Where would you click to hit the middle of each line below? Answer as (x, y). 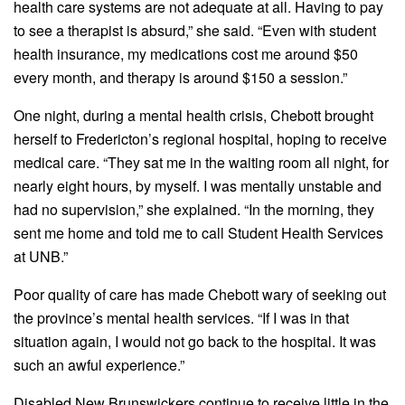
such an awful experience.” (99, 365)
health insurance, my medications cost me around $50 (186, 54)
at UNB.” (41, 257)
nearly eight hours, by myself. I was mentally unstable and (198, 186)
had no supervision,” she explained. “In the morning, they (194, 210)
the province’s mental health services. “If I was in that (181, 318)
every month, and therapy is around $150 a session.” (180, 78)
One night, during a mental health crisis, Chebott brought (193, 116)
